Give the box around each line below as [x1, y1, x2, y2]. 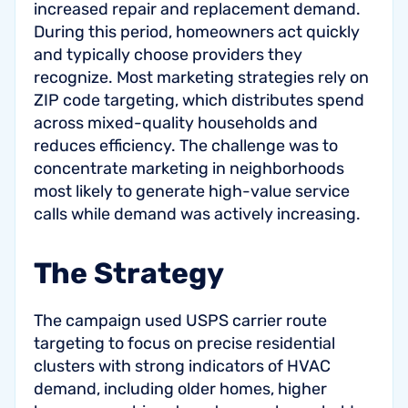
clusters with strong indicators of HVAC [34, 356, 331, 376]
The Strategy [34, 256, 224, 291]
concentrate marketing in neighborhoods [34, 158, 344, 178]
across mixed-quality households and [34, 113, 318, 133]
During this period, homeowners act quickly [34, 22, 360, 42]
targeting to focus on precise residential [34, 333, 335, 353]
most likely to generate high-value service [34, 181, 350, 201]
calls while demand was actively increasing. [34, 204, 361, 224]
